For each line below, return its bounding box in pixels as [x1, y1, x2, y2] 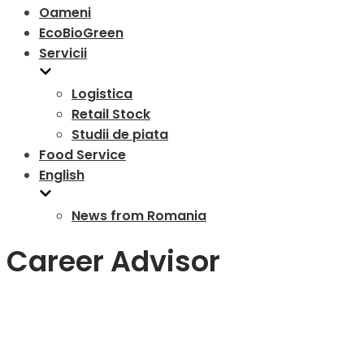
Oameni [39, 3, 91, 22]
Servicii [39, 44, 87, 63]
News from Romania [71, 206, 206, 225]
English [39, 166, 84, 184]
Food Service [39, 145, 126, 164]
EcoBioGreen [39, 24, 123, 42]
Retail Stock [71, 105, 150, 123]
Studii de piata [71, 125, 168, 144]
